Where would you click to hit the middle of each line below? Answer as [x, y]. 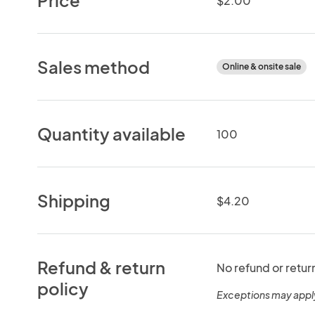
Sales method [94, 66]
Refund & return [102, 267]
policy [63, 288]
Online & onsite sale [261, 66]
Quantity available [112, 133]
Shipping [74, 200]
